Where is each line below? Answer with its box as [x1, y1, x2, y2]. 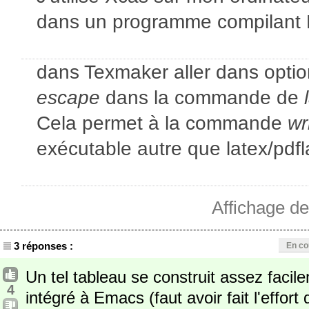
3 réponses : [14, 240, 73, 252]
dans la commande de [100, 86, 304, 108]
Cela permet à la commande [37, 112, 288, 134]
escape [37, 86, 100, 108]
